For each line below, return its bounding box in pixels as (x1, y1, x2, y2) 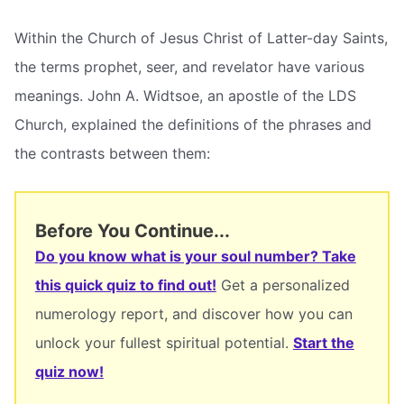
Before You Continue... (34, 219, 230, 242)
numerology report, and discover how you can (34, 304, 353, 323)
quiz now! (34, 362, 104, 381)
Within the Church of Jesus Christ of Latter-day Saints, (14, 28, 388, 47)
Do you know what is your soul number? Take (34, 246, 356, 265)
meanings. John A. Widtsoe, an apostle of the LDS (14, 86, 356, 105)
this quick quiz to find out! (34, 275, 216, 294)
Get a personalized (216, 275, 350, 294)
